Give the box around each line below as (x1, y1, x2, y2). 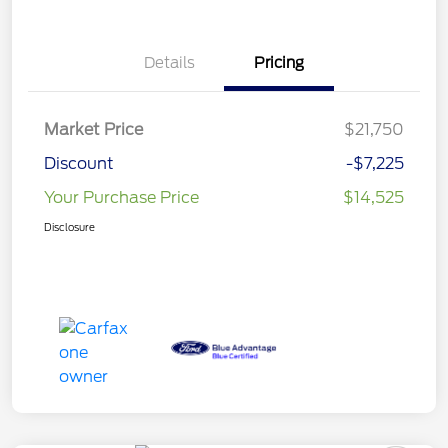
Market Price (44, 119, 143, 139)
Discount (44, 153, 114, 173)
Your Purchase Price (44, 187, 199, 207)
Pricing (254, 53, 304, 72)
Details (143, 53, 195, 72)
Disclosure (44, 220, 95, 233)
